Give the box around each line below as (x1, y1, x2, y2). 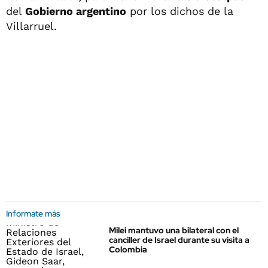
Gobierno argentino (25, 5, 126, 17)
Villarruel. (6, 20, 57, 32)
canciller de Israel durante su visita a (109, 234, 249, 245)
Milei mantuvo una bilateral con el (109, 225, 239, 236)
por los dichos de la (126, 5, 233, 17)
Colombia (109, 244, 147, 255)
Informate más (6, 208, 60, 219)
